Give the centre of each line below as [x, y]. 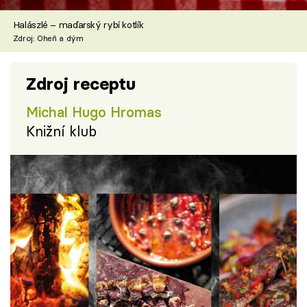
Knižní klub [61, 131]
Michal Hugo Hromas [94, 112]
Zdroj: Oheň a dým [48, 38]
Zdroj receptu [81, 84]
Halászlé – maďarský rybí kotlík [78, 24]
